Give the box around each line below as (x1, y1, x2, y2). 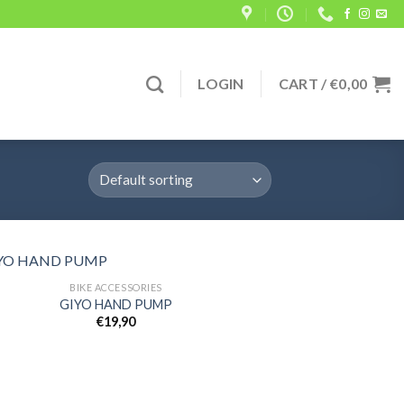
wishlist (216, 335, 254, 347)
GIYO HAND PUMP (60, 296, 172, 312)
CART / (278, 75, 331, 92)
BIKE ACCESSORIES (69, 280, 162, 293)
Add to (219, 322, 252, 335)
